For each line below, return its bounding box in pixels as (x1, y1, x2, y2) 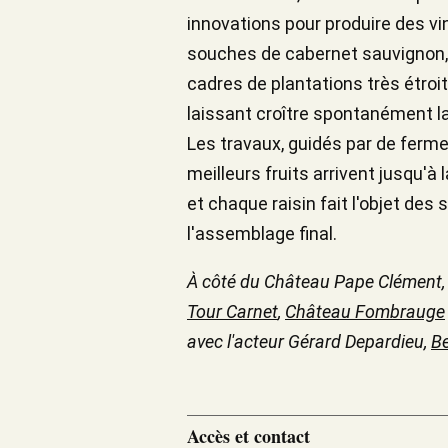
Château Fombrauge (285, 301, 445, 322)
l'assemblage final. (187, 223, 337, 244)
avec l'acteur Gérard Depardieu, (187, 331, 431, 352)
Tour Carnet (187, 301, 278, 322)
